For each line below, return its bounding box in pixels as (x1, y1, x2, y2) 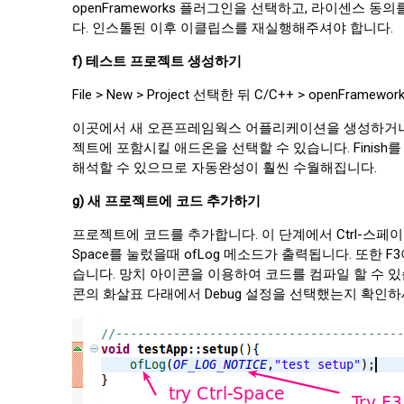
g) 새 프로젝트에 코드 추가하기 (72, 192, 261, 209)
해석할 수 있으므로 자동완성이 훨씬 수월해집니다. (72, 159, 377, 176)
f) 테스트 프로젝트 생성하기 (72, 52, 242, 69)
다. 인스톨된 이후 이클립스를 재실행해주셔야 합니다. (72, 19, 393, 36)
